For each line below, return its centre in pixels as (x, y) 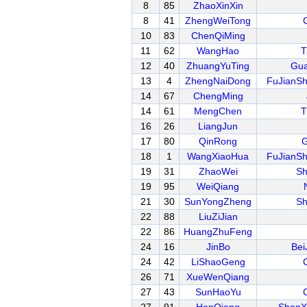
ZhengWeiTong (218, 21)
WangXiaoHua (218, 156)
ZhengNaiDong (218, 81)
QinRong (218, 141)
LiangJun (218, 126)
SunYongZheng (218, 201)
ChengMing (218, 96)
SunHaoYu (218, 292)
